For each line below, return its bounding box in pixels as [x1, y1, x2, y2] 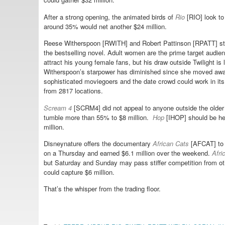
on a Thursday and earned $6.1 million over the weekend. [44, 148, 212, 158]
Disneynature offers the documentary [44, 138, 153, 148]
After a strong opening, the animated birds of [44, 12, 175, 22]
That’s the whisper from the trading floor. [44, 184, 161, 194]
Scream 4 [44, 102, 74, 113]
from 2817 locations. [44, 86, 103, 96]
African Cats [153, 138, 189, 148]
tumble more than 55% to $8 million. [44, 112, 149, 122]
